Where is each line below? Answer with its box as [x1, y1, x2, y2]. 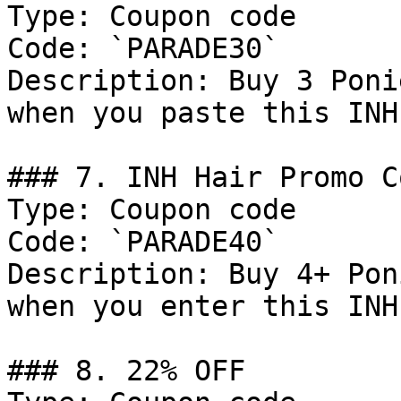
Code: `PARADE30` [7, 32, 279, 64]
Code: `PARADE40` [7, 226, 279, 258]
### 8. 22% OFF [7, 354, 245, 387]
